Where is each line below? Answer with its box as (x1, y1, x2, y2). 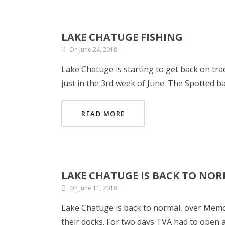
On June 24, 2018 (69, 45, 117, 54)
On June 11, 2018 (69, 184, 117, 192)
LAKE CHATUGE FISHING (61, 30, 183, 44)
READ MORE (81, 109, 125, 118)
